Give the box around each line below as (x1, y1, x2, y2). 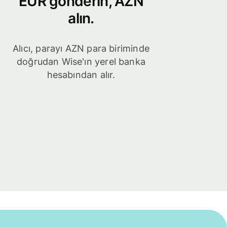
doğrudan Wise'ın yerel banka (16, 56, 146, 67)
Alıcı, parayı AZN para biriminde (13, 43, 149, 54)
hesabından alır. (47, 69, 116, 81)
